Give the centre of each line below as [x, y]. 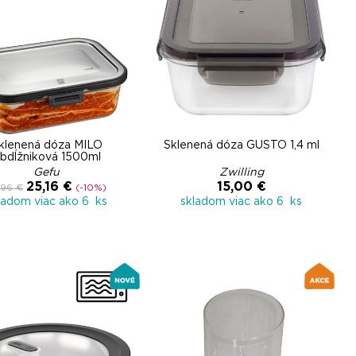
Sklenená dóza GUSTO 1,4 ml [241, 145]
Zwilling [241, 172]
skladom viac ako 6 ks [241, 202]
